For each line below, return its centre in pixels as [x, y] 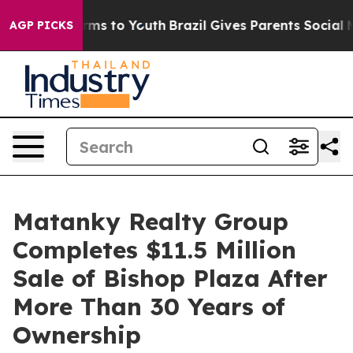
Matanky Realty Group [150, 221]
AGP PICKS [41, 25]
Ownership [77, 335]
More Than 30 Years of [149, 307]
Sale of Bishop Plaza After [170, 278]
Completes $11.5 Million [154, 250]
